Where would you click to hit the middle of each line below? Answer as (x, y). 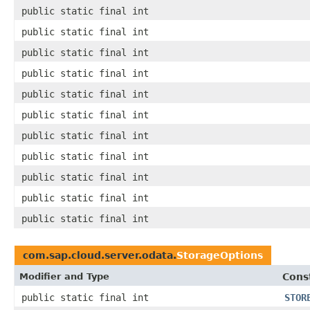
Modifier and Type (64, 277)
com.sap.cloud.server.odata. (100, 256)
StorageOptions (220, 256)
